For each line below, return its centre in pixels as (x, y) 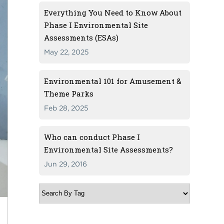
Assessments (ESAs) (81, 37)
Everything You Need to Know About (113, 12)
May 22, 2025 (67, 52)
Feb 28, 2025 (66, 108)
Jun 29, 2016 (66, 164)
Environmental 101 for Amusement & (113, 81)
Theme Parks (69, 93)
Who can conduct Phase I (92, 137)
